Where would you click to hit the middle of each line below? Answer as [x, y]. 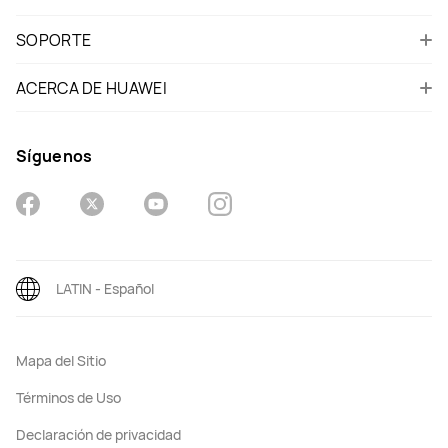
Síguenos [54, 155]
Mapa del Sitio [61, 360]
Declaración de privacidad [98, 434]
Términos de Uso [68, 397]
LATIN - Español [105, 288]
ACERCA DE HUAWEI [91, 87]
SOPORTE [54, 39]
